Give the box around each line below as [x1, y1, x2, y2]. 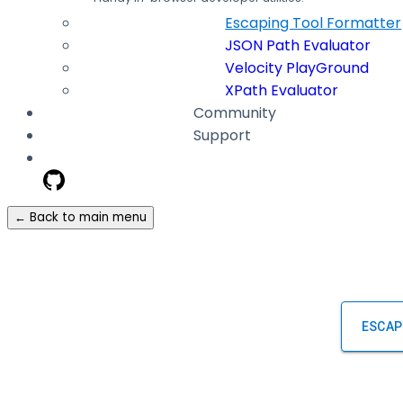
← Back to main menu [14, 208, 147, 226]
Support [193, 124, 252, 146]
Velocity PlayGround [225, 57, 370, 78]
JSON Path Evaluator [225, 34, 372, 56]
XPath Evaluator [225, 79, 339, 101]
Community [193, 102, 277, 123]
